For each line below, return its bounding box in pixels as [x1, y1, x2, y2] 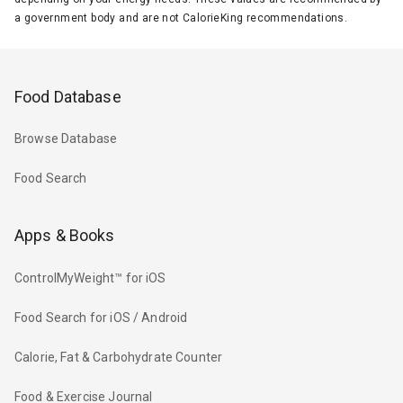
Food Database [14, 86, 121, 106]
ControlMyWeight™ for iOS [14, 270, 166, 285]
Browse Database [14, 131, 118, 147]
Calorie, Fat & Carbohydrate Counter [14, 349, 223, 364]
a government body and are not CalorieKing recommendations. [14, 11, 348, 24]
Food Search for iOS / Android [14, 309, 188, 325]
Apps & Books [14, 226, 115, 246]
